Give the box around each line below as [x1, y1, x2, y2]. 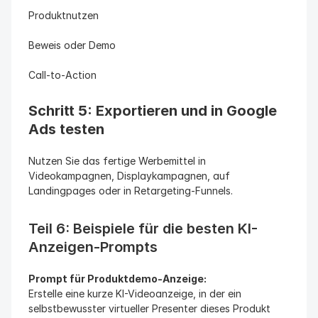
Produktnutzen [28, 9, 99, 21]
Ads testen [28, 121, 104, 138]
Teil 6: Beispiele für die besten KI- [28, 220, 258, 237]
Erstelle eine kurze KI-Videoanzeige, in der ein [28, 287, 241, 300]
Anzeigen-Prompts [28, 238, 158, 256]
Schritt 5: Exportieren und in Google [28, 102, 277, 119]
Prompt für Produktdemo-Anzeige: [28, 273, 207, 285]
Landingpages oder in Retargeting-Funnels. [28, 185, 233, 197]
